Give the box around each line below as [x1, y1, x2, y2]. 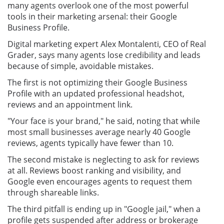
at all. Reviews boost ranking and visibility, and [7, 164, 181, 176]
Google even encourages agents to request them [7, 175, 192, 187]
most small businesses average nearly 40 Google [7, 126, 190, 137]
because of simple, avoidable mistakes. [7, 60, 153, 71]
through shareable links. [7, 186, 99, 198]
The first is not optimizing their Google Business [7, 76, 187, 88]
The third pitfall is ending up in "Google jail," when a [7, 203, 200, 214]
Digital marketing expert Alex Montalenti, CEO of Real [7, 38, 206, 49]
